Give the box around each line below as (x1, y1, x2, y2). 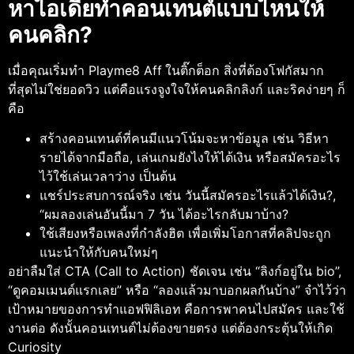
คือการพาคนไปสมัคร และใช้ (184, 301, 345, 318)
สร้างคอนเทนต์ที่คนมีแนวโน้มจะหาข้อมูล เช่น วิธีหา (40, 130, 329, 147)
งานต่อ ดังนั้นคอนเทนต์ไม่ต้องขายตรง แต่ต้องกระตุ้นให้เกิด (8, 320, 333, 337)
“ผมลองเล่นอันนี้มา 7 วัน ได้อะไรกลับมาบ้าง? (40, 206, 288, 223)
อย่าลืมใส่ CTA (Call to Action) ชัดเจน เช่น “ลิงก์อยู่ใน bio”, (8, 263, 341, 280)
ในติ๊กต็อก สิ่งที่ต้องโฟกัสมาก (165, 62, 324, 78)
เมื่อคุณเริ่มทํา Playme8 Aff (8, 62, 162, 78)
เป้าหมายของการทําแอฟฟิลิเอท (8, 301, 181, 318)
